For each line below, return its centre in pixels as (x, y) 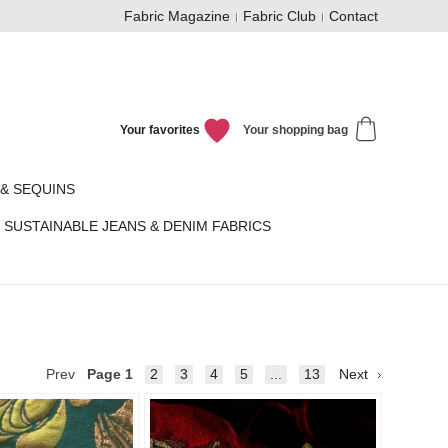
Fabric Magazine (177, 16)
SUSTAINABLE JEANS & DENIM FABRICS (137, 226)
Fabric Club (279, 16)
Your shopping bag (296, 130)
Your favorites (159, 130)
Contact (353, 16)
